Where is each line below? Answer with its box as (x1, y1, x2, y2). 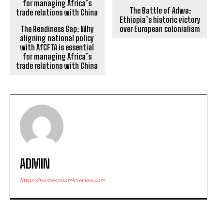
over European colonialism (120, 24, 201, 33)
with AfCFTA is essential (20, 42, 94, 52)
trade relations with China (16, 61, 98, 70)
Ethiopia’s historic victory (119, 15, 201, 24)
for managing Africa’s (22, 51, 92, 61)
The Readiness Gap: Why (20, 24, 94, 33)
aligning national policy (20, 33, 94, 43)
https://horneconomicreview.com (20, 177, 105, 184)
